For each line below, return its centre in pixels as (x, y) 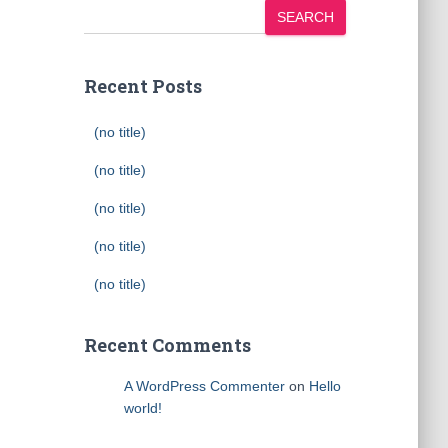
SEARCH (305, 17)
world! (142, 408)
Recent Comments (167, 345)
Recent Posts (142, 86)
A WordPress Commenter (204, 386)
